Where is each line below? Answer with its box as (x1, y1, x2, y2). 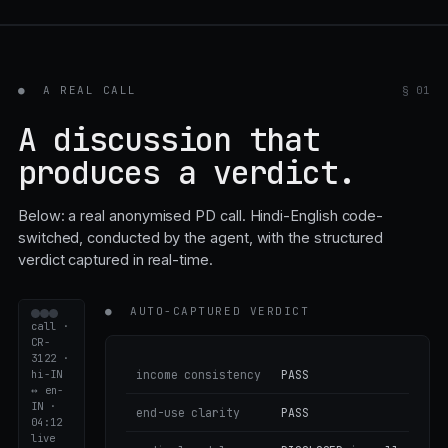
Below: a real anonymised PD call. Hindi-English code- (18, 207, 384, 224)
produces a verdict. (18, 152, 356, 193)
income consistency (136, 367, 261, 382)
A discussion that (18, 119, 320, 160)
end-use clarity (136, 405, 240, 420)
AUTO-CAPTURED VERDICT (121, 304, 310, 318)
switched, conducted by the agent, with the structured (18, 229, 384, 246)
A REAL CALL (34, 83, 138, 97)
